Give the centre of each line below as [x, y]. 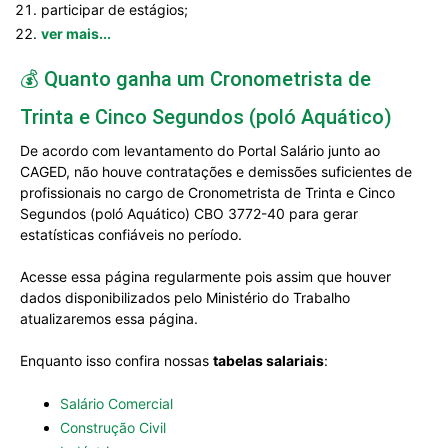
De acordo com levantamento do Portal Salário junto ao [200, 150]
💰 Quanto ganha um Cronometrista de [195, 79]
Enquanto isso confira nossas [116, 360]
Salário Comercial [117, 403]
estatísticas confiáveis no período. [131, 234]
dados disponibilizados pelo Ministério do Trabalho [185, 297]
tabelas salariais [268, 360]
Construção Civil [113, 427]
